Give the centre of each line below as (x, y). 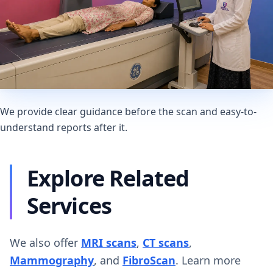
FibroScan (149, 260)
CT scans (166, 242)
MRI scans (109, 242)
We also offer (45, 242)
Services (69, 205)
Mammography (52, 260)
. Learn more (208, 260)
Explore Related (108, 178)
